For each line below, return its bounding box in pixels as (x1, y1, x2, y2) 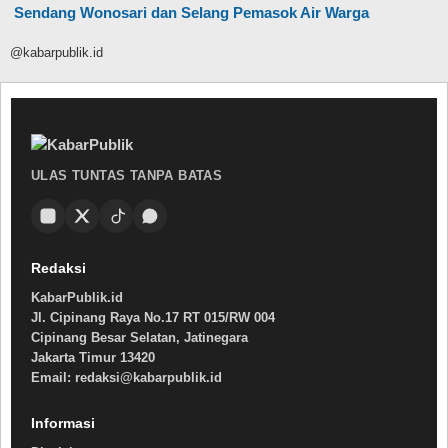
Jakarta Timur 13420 (31, 350, 155, 366)
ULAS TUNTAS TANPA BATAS (31, 168, 223, 184)
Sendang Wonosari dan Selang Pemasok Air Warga (14, 4, 369, 22)
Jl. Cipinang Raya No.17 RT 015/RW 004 (31, 310, 275, 326)
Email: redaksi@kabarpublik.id (31, 370, 222, 386)
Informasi (31, 415, 95, 432)
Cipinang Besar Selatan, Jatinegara (31, 330, 248, 346)
